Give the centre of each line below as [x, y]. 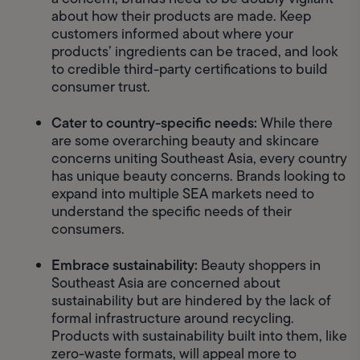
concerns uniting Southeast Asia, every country [199, 159]
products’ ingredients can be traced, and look [195, 52]
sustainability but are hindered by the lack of [191, 301]
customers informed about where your [172, 34]
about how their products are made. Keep [181, 16]
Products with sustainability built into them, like [199, 336]
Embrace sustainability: [126, 265]
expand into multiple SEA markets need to [183, 194]
